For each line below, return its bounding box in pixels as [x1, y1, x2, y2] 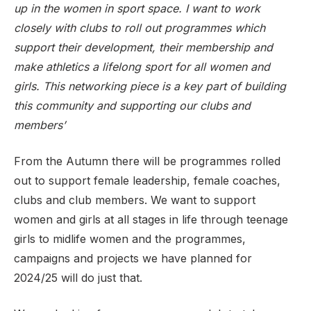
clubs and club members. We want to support [14, 193, 255, 207]
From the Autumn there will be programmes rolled [14, 154, 280, 168]
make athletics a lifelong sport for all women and [14, 60, 270, 74]
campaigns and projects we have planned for [14, 251, 252, 265]
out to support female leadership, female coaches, [14, 174, 280, 187]
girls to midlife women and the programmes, [14, 232, 246, 246]
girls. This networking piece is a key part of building [14, 79, 286, 93]
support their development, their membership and [14, 40, 273, 54]
